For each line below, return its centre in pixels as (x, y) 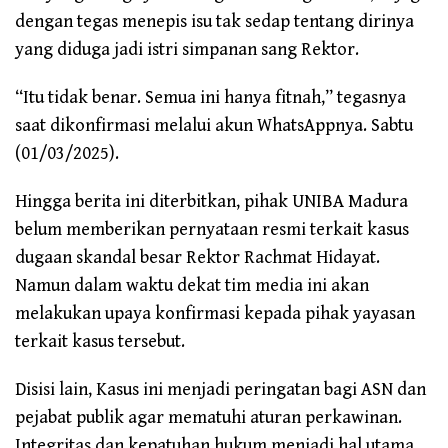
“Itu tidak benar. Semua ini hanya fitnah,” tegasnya (210, 98)
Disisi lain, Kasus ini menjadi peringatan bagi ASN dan (220, 390)
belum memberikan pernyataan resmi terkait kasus (212, 230)
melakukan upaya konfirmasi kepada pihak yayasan (215, 314)
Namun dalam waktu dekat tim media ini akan (192, 286)
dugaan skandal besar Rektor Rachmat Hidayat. (197, 258)
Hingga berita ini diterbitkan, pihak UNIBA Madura (211, 202)
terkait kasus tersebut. (100, 342)
